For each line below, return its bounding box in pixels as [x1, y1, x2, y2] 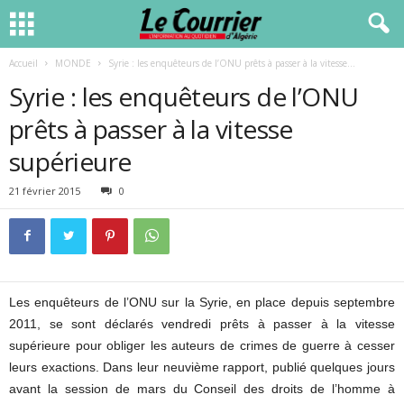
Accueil [9, 57, 38, 69]
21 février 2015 [9, 184, 80, 197]
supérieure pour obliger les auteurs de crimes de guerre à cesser [9, 338, 395, 353]
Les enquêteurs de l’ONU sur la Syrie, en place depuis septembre [9, 295, 395, 309]
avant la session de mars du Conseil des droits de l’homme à [9, 381, 395, 396]
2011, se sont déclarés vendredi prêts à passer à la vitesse [9, 317, 395, 331]
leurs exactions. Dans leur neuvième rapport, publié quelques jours [9, 360, 395, 374]
